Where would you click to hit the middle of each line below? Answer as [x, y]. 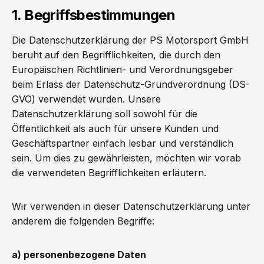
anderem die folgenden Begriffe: [83, 221]
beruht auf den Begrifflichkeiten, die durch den [116, 55]
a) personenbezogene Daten [79, 255]
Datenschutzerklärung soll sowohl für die [105, 114]
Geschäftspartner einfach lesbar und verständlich [123, 143]
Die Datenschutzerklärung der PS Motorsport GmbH [130, 40]
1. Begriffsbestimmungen [94, 15]
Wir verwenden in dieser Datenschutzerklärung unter [131, 206]
